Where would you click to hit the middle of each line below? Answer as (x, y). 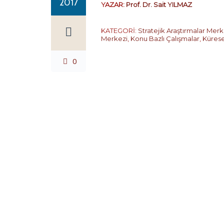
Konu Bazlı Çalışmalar (165, 39)
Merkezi (114, 39)
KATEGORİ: (119, 31)
